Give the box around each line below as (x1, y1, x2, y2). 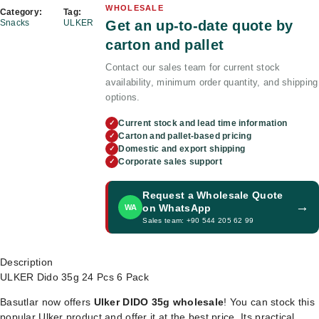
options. (105, 92, 140, 103)
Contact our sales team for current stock (105, 62, 281, 73)
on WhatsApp (142, 202, 211, 214)
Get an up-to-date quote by (105, 18, 293, 33)
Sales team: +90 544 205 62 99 (142, 216, 254, 224)
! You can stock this (224, 296, 315, 308)
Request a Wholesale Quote (142, 189, 283, 201)
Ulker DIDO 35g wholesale (93, 296, 224, 308)
